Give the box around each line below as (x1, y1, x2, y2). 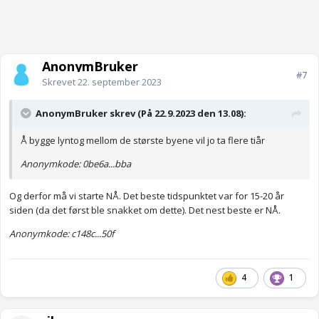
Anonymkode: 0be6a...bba (21, 157, 131, 171)
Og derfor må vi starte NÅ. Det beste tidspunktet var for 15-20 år (9, 189, 284, 203)
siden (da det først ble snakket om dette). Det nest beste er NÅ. (9, 204, 281, 217)
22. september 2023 (78, 75, 162, 89)
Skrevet (42, 75, 78, 89)
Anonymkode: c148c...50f (9, 227, 114, 241)
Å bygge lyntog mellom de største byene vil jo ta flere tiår (21, 134, 265, 147)
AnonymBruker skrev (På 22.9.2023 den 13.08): (36, 107, 246, 120)
